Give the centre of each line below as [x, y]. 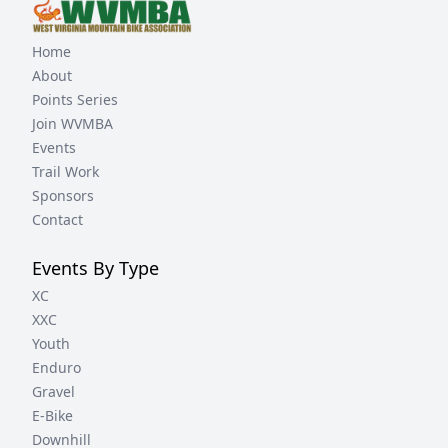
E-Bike [52, 415]
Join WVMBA [72, 123]
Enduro [56, 367]
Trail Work [65, 171]
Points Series [75, 99]
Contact [57, 219]
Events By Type [95, 267]
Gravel [53, 391]
